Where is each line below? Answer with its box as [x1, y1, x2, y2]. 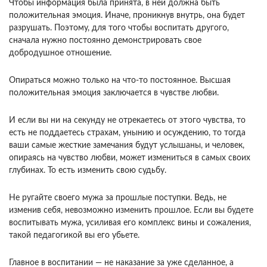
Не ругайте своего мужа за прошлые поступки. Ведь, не [9, 194, 226, 202]
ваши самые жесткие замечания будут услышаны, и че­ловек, [9, 141, 244, 150]
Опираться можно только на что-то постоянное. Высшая [9, 76, 231, 85]
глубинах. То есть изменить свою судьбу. [9, 166, 166, 175]
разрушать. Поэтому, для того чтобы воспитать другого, [9, 24, 229, 32]
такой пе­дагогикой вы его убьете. [9, 231, 139, 240]
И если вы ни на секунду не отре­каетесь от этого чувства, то [9, 116, 246, 125]
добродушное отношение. [9, 49, 111, 57]
